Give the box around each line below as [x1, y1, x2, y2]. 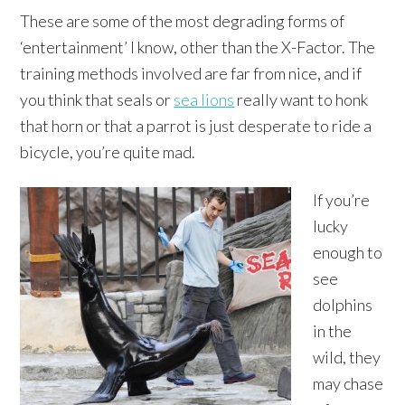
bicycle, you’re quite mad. [20, 141, 196, 162]
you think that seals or [20, 89, 174, 109]
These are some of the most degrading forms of [20, 10, 345, 31]
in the [313, 320, 353, 341]
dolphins [313, 294, 373, 315]
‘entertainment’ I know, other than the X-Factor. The [20, 36, 376, 57]
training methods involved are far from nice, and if [20, 62, 363, 83]
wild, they [313, 346, 381, 367]
